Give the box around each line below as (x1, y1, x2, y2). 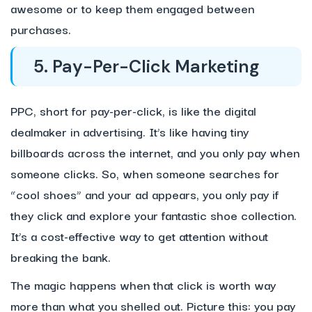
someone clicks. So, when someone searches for (10, 164, 279, 183)
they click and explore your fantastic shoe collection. (10, 205, 297, 225)
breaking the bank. (10, 247, 111, 267)
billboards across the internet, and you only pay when (10, 143, 299, 162)
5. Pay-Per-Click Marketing (33, 55, 259, 79)
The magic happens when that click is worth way (10, 275, 276, 295)
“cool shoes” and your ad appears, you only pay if (10, 185, 279, 204)
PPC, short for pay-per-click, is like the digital (10, 101, 256, 120)
